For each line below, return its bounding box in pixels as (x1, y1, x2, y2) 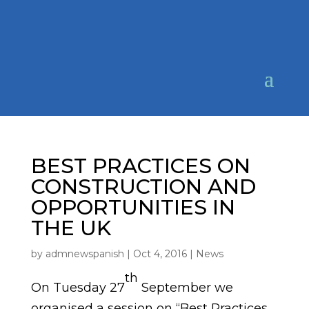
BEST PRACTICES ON (30, 153, 250, 179)
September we (137, 280, 233, 295)
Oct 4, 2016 (132, 248, 187, 260)
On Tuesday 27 (30, 280, 125, 295)
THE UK (30, 215, 111, 241)
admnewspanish (45, 248, 124, 260)
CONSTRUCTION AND (30, 174, 256, 199)
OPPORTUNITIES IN (30, 195, 235, 220)
